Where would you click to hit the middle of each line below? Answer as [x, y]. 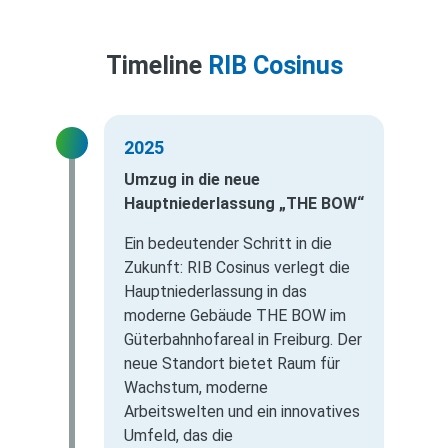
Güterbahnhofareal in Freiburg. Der [243, 340]
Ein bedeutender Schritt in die [228, 244]
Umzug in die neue [192, 180]
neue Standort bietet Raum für [232, 364]
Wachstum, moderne [196, 388]
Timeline [156, 66]
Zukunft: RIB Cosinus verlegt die [237, 268]
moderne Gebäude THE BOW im [235, 316]
